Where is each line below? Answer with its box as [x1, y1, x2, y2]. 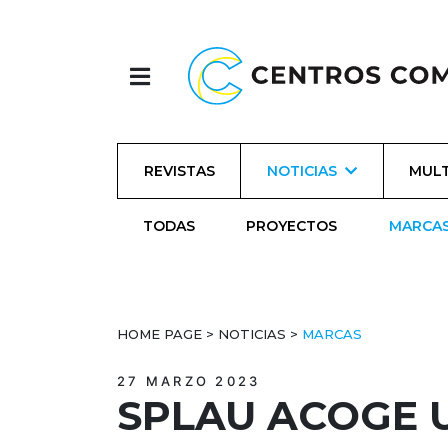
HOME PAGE [117, 326, 202, 342]
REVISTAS [143, 161, 215, 180]
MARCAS [302, 326, 362, 342]
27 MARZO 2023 [117, 373, 261, 389]
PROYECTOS [246, 216, 338, 235]
